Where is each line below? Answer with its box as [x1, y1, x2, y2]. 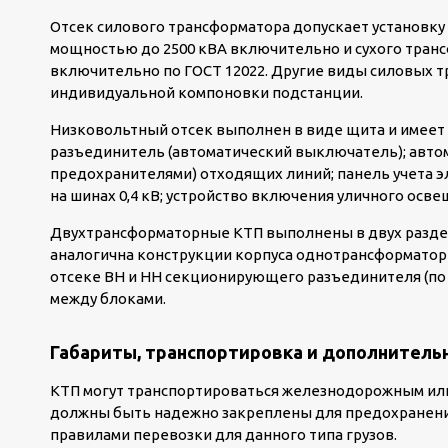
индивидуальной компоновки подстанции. [50, 84, 363, 101]
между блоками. [50, 290, 166, 307]
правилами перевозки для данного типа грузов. [50, 426, 397, 443]
